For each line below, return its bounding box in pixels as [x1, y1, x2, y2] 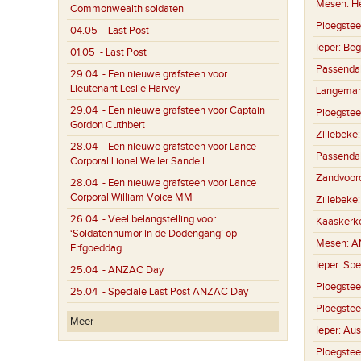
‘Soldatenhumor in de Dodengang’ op [70, 227, 237, 240]
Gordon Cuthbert [70, 118, 145, 131]
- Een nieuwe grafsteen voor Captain [98, 104, 265, 117]
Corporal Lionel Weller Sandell [70, 155, 205, 168]
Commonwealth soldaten [70, 2, 184, 15]
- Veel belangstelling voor [98, 213, 216, 226]
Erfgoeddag [70, 242, 122, 255]
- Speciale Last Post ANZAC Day [98, 285, 248, 298]
